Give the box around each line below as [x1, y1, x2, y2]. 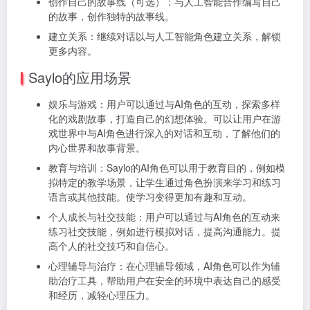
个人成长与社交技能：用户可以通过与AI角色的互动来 [48, 209, 280, 224]
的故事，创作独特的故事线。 [48, 8, 174, 23]
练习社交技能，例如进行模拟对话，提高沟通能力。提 [48, 224, 281, 238]
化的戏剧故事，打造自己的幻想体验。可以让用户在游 [48, 111, 281, 125]
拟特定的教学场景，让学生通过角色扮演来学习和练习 [48, 174, 281, 189]
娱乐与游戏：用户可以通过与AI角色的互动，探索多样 [48, 96, 280, 111]
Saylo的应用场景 [28, 66, 131, 87]
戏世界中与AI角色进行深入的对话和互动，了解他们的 [48, 125, 280, 140]
